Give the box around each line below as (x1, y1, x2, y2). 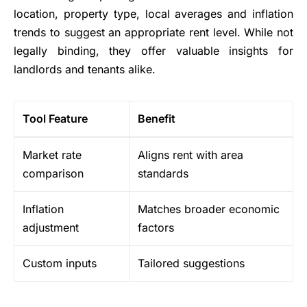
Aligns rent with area (138, 148, 243, 162)
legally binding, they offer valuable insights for (14, 44, 293, 58)
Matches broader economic (138, 202, 280, 217)
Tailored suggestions (138, 256, 245, 271)
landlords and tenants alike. (14, 62, 156, 77)
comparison (23, 167, 84, 181)
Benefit (138, 112, 175, 126)
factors (138, 221, 174, 235)
